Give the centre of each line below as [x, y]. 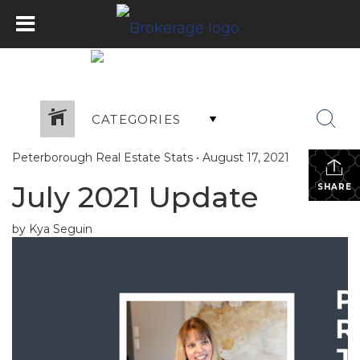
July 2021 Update [135, 197]
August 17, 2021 [246, 157]
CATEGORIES [136, 119]
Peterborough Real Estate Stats [102, 157]
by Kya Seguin [52, 229]
